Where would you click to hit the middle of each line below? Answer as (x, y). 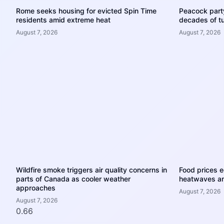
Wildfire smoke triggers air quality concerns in (91, 169)
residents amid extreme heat (63, 20)
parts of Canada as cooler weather (73, 178)
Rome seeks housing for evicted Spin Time (86, 11)
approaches (36, 187)
